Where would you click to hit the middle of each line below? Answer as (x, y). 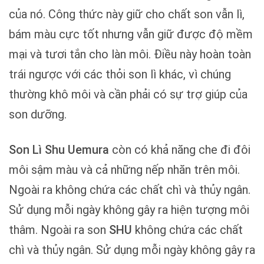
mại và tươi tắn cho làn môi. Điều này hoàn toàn (130, 55)
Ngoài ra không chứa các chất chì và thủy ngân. (130, 190)
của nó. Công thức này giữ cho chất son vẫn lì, (127, 14)
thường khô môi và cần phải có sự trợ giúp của (128, 95)
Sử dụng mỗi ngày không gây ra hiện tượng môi (129, 210)
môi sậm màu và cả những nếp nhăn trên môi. (124, 170)
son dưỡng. (38, 115)
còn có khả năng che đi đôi (180, 150)
